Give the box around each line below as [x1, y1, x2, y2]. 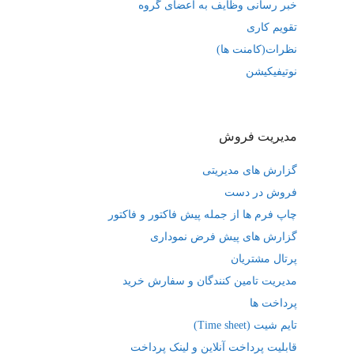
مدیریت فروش [219, 130, 297, 143]
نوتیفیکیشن [246, 66, 297, 77]
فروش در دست [224, 186, 297, 198]
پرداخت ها [250, 297, 297, 309]
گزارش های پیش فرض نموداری [150, 231, 297, 243]
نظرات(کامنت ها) [217, 43, 297, 55]
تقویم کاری [247, 21, 297, 33]
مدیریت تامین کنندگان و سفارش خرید [122, 275, 297, 287]
